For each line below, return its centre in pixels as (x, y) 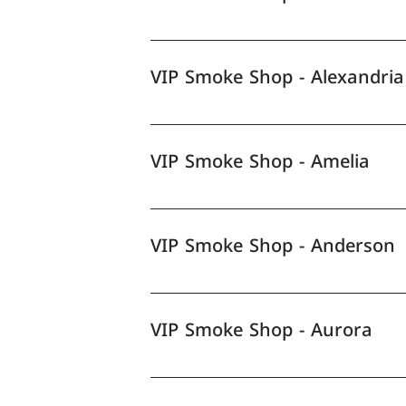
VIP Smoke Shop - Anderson (273, 245)
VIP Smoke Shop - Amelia (261, 161)
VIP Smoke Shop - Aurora (262, 329)
